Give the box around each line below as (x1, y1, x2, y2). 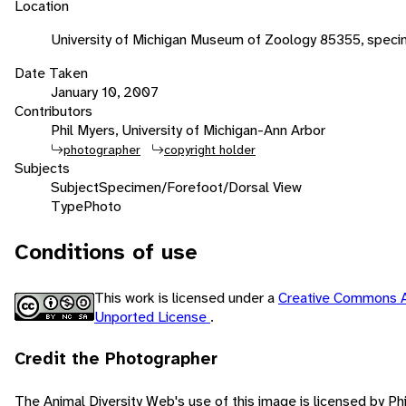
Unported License (94, 306, 210, 326)
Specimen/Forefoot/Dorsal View (99, 177, 302, 197)
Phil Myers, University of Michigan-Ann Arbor (51, 120, 325, 140)
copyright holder (164, 140, 256, 158)
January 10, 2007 (51, 82, 159, 101)
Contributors (14, 101, 92, 121)
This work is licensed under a (94, 287, 278, 307)
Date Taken (14, 63, 88, 82)
